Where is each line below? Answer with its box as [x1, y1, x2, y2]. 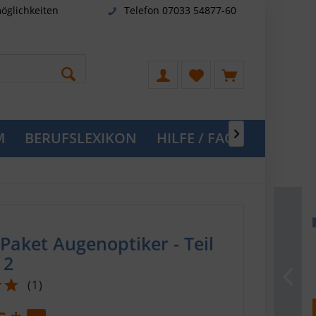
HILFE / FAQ [157, 128, 236, 147]
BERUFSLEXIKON [25, 128, 137, 147]
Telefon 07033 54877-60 [123, 3, 236, 17]
